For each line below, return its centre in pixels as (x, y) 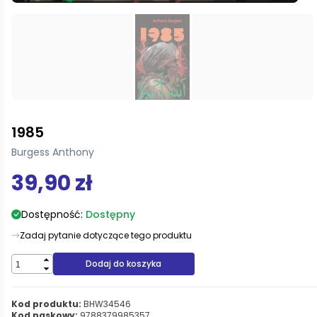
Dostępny (110, 214)
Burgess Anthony (53, 152)
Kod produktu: (46, 304)
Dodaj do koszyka (124, 264)
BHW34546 (106, 304)
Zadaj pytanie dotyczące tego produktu (106, 235)
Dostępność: (53, 214)
